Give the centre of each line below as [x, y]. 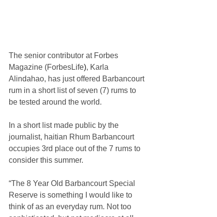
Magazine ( [28, 67]
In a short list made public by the [65, 125]
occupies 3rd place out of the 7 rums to [76, 148]
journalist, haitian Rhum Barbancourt [72, 137]
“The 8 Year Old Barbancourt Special [73, 183]
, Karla [98, 67]
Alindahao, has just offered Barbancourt [77, 78]
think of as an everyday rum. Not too [71, 206]
